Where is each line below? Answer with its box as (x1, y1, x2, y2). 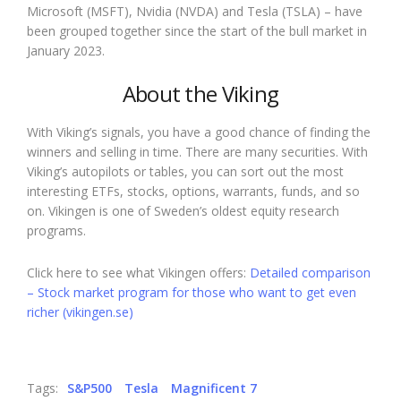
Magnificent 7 (171, 380, 257, 397)
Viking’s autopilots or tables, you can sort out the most (27, 163, 344, 181)
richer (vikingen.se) (27, 303, 133, 321)
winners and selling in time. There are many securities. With (27, 143, 368, 161)
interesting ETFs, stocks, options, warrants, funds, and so (27, 183, 360, 200)
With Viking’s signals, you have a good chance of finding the (27, 124, 371, 141)
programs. (27, 222, 86, 240)
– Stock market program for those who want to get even (27, 284, 356, 302)
